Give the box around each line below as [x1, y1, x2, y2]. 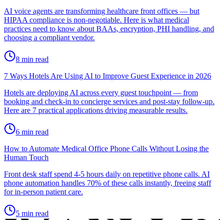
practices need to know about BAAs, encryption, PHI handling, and [4, 24, 214, 33]
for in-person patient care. [4, 187, 83, 196]
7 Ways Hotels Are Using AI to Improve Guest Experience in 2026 [4, 71, 211, 80]
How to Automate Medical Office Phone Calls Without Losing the [4, 144, 209, 153]
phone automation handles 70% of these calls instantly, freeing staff [4, 178, 211, 187]
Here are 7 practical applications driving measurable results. [4, 106, 188, 114]
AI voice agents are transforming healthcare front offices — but [4, 6, 199, 15]
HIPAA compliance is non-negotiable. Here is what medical [4, 15, 189, 24]
